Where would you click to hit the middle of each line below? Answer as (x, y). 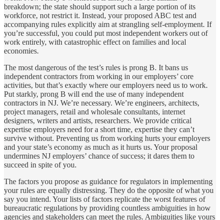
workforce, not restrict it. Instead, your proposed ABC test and (100, 16)
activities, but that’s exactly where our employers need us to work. (106, 85)
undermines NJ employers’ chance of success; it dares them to (99, 156)
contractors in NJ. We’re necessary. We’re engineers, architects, (102, 103)
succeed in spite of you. (40, 165)
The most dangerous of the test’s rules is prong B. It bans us (96, 68)
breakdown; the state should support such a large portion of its (100, 7)
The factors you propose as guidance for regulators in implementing (108, 182)
